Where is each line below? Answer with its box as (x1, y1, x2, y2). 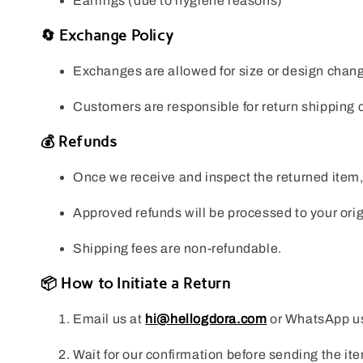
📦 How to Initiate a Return (41, 275, 231, 293)
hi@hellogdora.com (145, 312, 267, 327)
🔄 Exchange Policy (41, 27, 174, 45)
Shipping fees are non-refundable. (73, 241, 282, 256)
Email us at (73, 312, 146, 327)
